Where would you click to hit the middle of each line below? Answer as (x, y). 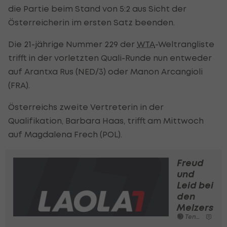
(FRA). (19, 85)
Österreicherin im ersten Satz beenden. (91, 22)
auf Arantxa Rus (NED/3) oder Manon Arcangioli (105, 71)
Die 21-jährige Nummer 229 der (72, 44)
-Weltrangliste (185, 44)
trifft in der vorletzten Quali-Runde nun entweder (110, 58)
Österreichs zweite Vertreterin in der (86, 107)
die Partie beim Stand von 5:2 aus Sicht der (97, 8)
